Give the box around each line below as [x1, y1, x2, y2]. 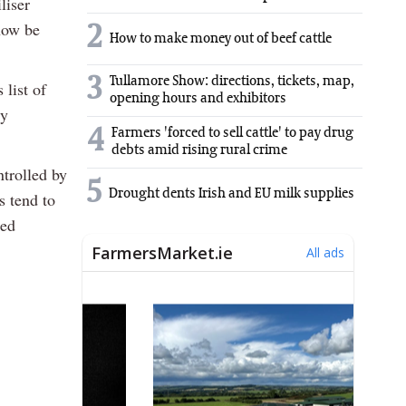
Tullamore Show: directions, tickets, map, [110, 74, 354, 90]
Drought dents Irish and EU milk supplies [109, 186, 354, 201]
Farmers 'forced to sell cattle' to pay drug [111, 126, 353, 141]
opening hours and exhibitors [110, 92, 286, 107]
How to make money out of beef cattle [110, 31, 332, 46]
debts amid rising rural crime [111, 143, 287, 159]
